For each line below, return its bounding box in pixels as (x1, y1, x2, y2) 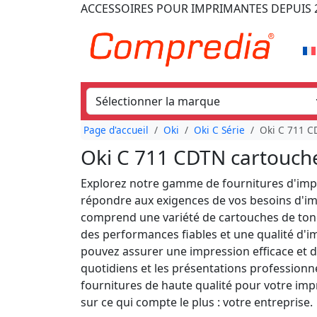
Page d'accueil (83, 123, 149, 137)
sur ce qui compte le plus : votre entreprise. (81, 294, 313, 310)
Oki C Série (194, 123, 245, 137)
